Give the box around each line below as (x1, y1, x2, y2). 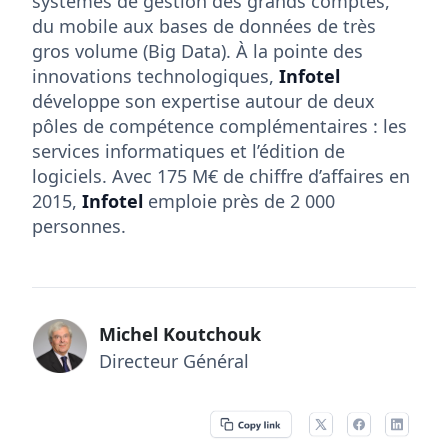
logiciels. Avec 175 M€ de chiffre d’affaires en (32, 163, 410, 188)
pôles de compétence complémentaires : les (32, 113, 407, 138)
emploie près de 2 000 (143, 188, 335, 213)
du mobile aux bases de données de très (32, 13, 376, 38)
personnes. (32, 213, 126, 238)
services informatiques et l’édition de (32, 138, 345, 163)
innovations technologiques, (32, 63, 279, 88)
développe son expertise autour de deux (32, 88, 375, 113)
